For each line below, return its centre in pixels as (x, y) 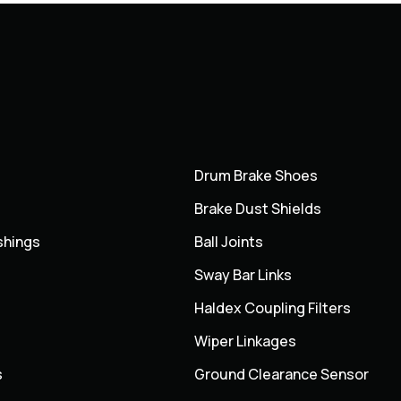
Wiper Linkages (246, 341)
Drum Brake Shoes (256, 176)
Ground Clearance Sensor (282, 375)
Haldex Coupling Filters (273, 308)
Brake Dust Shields (258, 209)
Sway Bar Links (243, 275)
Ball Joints (229, 242)
